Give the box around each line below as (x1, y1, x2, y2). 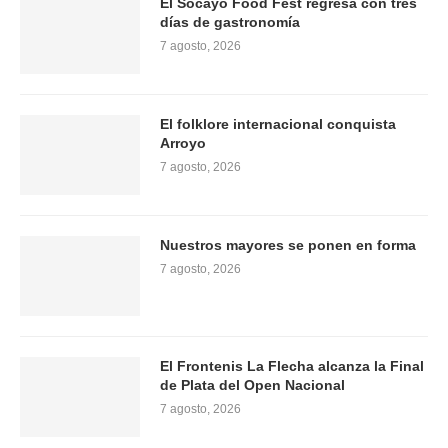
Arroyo (160, 135, 206, 151)
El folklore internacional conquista (160, 116, 396, 132)
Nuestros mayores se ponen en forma (160, 237, 416, 253)
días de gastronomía (160, 14, 300, 30)
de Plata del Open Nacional (160, 377, 345, 393)
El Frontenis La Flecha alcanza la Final (160, 358, 424, 374)
